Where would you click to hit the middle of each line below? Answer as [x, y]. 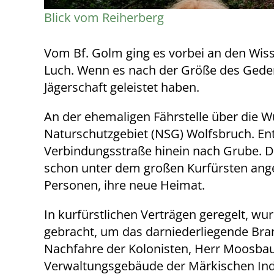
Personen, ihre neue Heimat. [124, 185]
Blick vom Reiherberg [104, 17]
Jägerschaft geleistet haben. [122, 87]
